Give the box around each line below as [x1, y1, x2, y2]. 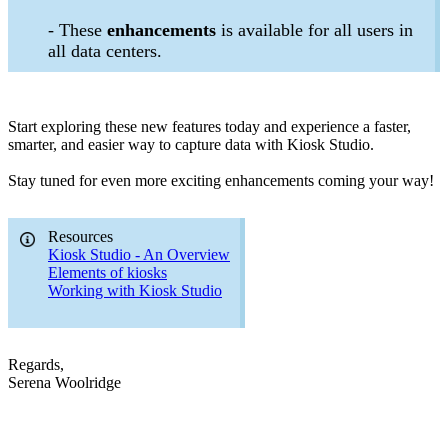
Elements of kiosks [48, 264, 167, 282]
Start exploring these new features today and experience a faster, [8, 118, 411, 136]
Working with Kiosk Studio [48, 282, 222, 300]
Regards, [8, 356, 64, 374]
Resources [48, 228, 113, 246]
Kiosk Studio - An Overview [48, 246, 230, 264]
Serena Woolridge [8, 374, 121, 392]
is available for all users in [221, 20, 413, 41]
